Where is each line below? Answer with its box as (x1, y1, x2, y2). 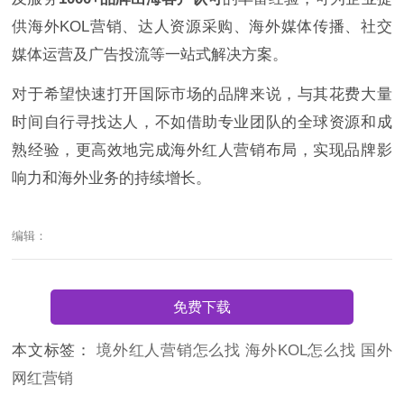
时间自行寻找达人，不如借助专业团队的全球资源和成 (12, 113, 392, 131)
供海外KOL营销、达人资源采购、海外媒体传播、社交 (12, 17, 392, 35)
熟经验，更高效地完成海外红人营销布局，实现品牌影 (12, 141, 392, 159)
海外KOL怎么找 (245, 341, 361, 359)
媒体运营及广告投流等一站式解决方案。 (12, 45, 289, 63)
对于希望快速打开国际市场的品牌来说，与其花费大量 (12, 85, 392, 103)
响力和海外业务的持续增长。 (12, 169, 212, 187)
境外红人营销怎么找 (96, 341, 246, 359)
